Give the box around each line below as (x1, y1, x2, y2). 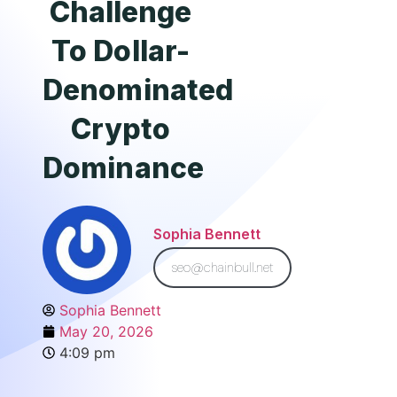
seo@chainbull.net (171, 258, 274, 276)
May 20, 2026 (59, 323, 153, 340)
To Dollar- (51, 34, 190, 68)
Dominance (43, 151, 204, 185)
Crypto (70, 112, 171, 146)
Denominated (43, 73, 234, 107)
